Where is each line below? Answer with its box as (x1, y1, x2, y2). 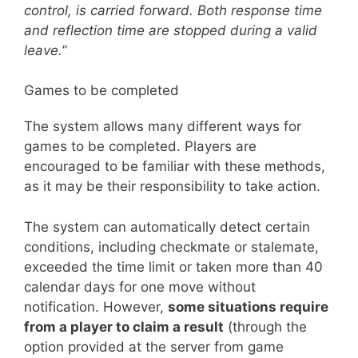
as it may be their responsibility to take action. (24, 178, 320, 194)
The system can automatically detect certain (24, 218, 310, 235)
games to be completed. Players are (24, 138, 257, 154)
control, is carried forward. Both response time (24, 2, 322, 18)
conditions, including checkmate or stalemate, (24, 238, 319, 255)
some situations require (168, 298, 328, 315)
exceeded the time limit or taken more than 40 (24, 258, 323, 275)
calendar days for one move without (24, 278, 256, 295)
